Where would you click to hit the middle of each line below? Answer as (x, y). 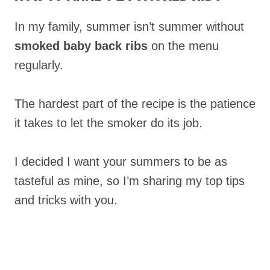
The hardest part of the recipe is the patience (135, 104)
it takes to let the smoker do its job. (108, 123)
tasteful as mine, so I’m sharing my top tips (130, 181)
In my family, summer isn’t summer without (129, 27)
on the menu (183, 46)
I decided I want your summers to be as (121, 162)
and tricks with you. (68, 200)
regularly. (39, 65)
